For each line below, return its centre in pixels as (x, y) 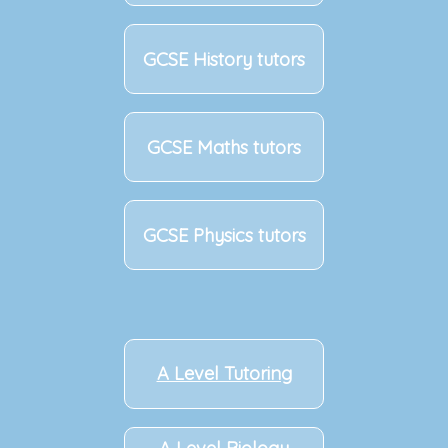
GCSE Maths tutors (224, 147)
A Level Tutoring (224, 374)
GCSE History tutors (224, 59)
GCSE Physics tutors (224, 235)
